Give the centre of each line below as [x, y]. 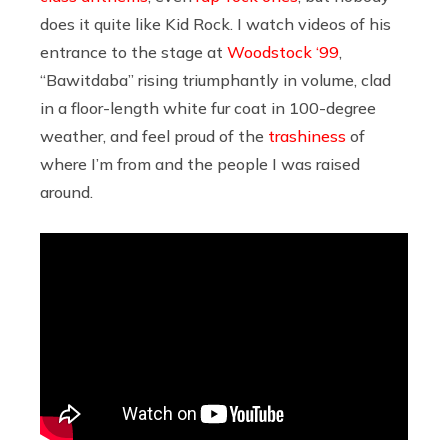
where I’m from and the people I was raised [200, 163]
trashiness [307, 135]
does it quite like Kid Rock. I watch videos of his [215, 23]
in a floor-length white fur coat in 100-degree [208, 107]
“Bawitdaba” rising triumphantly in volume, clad [215, 79]
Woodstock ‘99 [283, 51]
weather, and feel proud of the [154, 135]
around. [68, 191]
